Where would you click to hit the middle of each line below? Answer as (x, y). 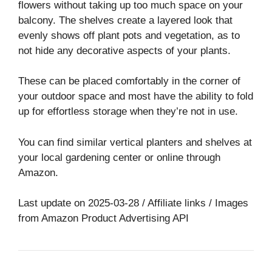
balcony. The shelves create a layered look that (125, 20)
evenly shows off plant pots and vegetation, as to (129, 35)
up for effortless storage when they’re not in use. (128, 112)
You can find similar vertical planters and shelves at (135, 142)
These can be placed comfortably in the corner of (129, 81)
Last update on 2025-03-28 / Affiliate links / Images (133, 203)
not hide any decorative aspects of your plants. (124, 50)
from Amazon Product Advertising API (104, 219)
